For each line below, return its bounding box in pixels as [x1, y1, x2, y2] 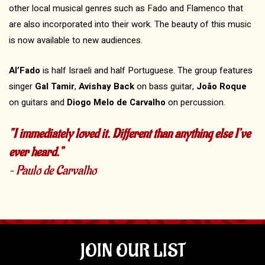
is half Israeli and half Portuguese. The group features [40, 63, 253, 77]
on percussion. [166, 95, 225, 109]
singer [9, 79, 35, 93]
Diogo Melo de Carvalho [67, 95, 166, 109]
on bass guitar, [134, 79, 196, 93]
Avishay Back [79, 79, 134, 93]
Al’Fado [9, 63, 40, 77]
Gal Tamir [35, 79, 75, 93]
